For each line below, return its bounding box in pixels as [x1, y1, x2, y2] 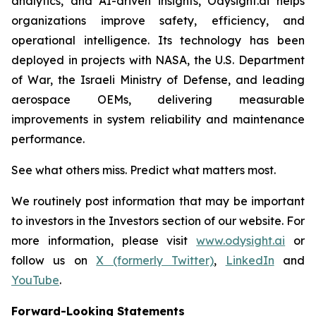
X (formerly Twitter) [96, 253, 214, 267]
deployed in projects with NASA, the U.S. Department [11, 53, 305, 67]
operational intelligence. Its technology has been [11, 33, 305, 47]
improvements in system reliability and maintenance [11, 112, 305, 126]
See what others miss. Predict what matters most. [11, 163, 276, 177]
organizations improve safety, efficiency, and [11, 13, 305, 28]
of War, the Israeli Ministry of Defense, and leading [11, 73, 305, 87]
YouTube [11, 273, 59, 287]
